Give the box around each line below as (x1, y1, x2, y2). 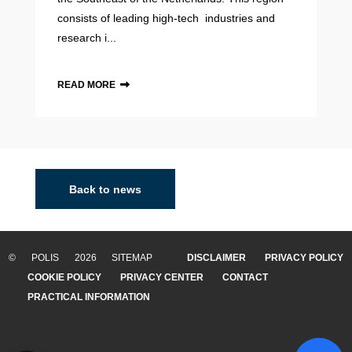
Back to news (68, 182, 141, 196)
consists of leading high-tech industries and (57, 11, 276, 24)
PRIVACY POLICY (264, 251, 343, 263)
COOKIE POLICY (27, 271, 102, 283)
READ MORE (57, 79, 116, 90)
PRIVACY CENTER (120, 271, 204, 283)
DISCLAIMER (186, 251, 246, 263)
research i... (57, 31, 117, 44)
